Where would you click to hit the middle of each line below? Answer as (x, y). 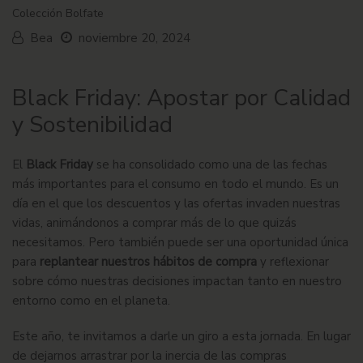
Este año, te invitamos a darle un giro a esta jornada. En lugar (181, 337)
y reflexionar (293, 262)
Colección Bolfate (58, 14)
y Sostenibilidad (95, 125)
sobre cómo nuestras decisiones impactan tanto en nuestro (177, 282)
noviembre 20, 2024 (135, 38)
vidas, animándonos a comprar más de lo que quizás (154, 223)
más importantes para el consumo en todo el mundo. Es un (175, 184)
